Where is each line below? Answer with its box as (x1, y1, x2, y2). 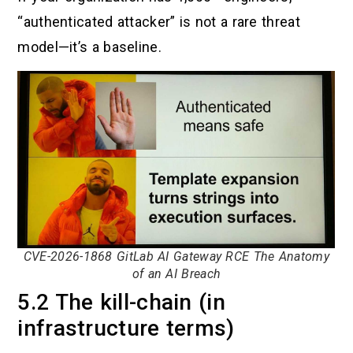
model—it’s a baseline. (17, 38, 162, 55)
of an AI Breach (132, 266, 221, 281)
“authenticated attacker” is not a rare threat (17, 13, 300, 30)
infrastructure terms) (17, 314, 235, 341)
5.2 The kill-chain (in (17, 288, 225, 315)
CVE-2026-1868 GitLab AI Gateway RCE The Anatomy (23, 248, 329, 264)
